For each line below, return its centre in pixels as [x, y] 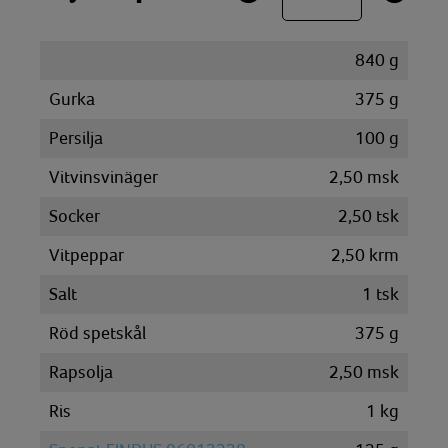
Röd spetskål [97, 333]
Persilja [76, 138]
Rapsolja [81, 372]
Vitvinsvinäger [103, 177]
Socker [74, 216]
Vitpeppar [86, 255]
